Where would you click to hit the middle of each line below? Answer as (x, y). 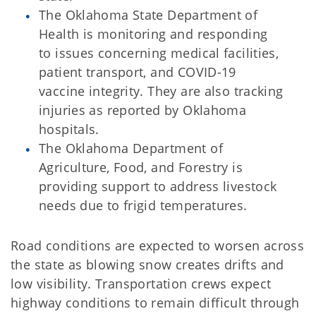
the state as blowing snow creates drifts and (147, 265)
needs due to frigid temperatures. (143, 205)
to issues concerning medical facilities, (159, 53)
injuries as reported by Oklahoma (143, 110)
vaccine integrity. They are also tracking (161, 91)
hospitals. (69, 129)
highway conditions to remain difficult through (155, 303)
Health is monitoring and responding (153, 34)
